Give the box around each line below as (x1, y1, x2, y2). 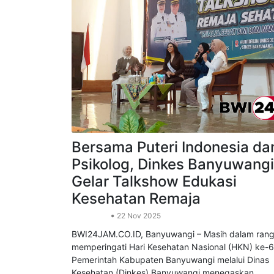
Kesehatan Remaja (72, 226, 201, 245)
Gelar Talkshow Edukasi (72, 209, 237, 228)
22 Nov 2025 (115, 248, 161, 257)
